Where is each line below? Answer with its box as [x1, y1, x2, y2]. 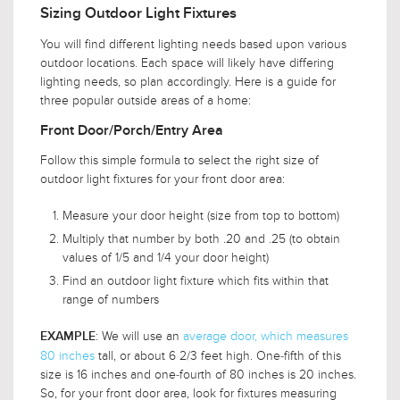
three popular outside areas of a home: [40, 92, 251, 108]
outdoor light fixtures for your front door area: [40, 171, 285, 187]
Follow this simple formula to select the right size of [40, 152, 319, 168]
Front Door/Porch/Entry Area [40, 122, 223, 137]
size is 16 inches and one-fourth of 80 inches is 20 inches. [40, 366, 356, 382]
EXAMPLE [40, 329, 96, 343]
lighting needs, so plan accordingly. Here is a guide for [40, 73, 336, 89]
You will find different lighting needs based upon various [40, 36, 346, 52]
